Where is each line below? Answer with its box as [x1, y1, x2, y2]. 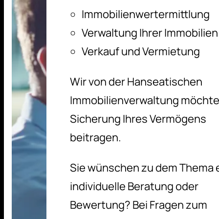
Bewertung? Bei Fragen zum [69, 197, 207, 212]
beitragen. [69, 130, 121, 145]
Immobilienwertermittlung [81, 7, 210, 22]
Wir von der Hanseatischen [69, 74, 202, 89]
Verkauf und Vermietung [81, 44, 200, 59]
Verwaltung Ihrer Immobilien [81, 25, 218, 40]
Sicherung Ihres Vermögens [69, 111, 206, 126]
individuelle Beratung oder [69, 179, 198, 194]
